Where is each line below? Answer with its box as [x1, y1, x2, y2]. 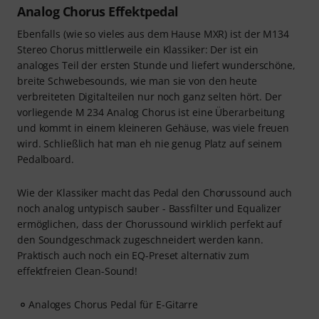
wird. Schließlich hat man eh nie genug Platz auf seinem [17, 137, 282, 150]
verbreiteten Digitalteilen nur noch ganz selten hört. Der [17, 90, 282, 103]
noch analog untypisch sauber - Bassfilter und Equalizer [17, 202, 281, 215]
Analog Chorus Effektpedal [17, 3, 179, 20]
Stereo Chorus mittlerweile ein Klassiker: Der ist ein [17, 43, 259, 56]
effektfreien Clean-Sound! [17, 264, 138, 278]
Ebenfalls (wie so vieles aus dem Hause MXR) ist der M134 [17, 27, 289, 41]
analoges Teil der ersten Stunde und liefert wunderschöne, [17, 58, 296, 72]
